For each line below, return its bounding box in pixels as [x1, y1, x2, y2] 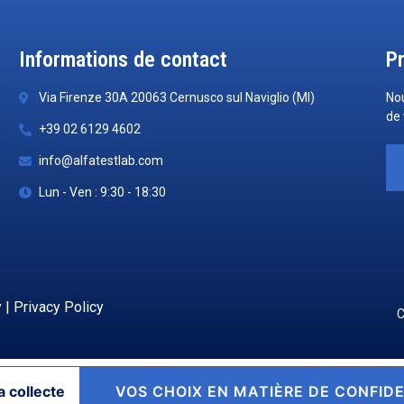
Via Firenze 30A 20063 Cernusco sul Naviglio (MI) [39, 90, 316, 106]
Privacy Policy [14, 298, 104, 317]
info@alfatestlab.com [39, 153, 164, 169]
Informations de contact [18, 47, 227, 73]
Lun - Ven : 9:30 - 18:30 [39, 185, 167, 200]
